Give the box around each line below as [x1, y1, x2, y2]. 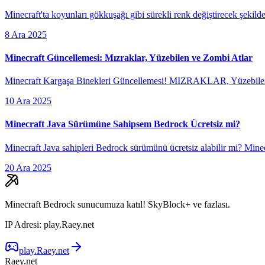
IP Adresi [5, 219, 39, 230]
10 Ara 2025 [5, 96, 51, 106]
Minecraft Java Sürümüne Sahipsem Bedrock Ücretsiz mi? [5, 119, 240, 130]
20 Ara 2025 [5, 162, 51, 173]
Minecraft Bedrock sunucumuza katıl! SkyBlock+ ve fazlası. [5, 199, 230, 209]
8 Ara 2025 [5, 29, 47, 40]
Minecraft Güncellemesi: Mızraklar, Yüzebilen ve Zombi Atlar [5, 52, 253, 63]
